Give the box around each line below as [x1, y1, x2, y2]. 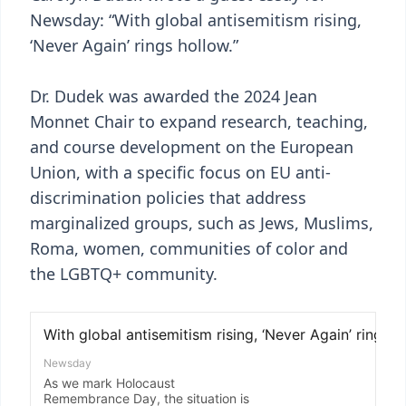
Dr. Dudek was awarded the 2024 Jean [30, 85, 317, 107]
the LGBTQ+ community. [30, 263, 217, 285]
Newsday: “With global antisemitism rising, [30, 9, 362, 31]
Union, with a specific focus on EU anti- [30, 161, 331, 183]
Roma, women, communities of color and [30, 237, 348, 259]
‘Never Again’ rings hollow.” [30, 34, 238, 56]
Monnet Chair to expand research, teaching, [30, 111, 368, 132]
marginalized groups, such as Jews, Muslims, [30, 212, 373, 234]
